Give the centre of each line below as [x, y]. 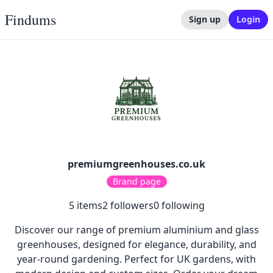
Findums [30, 19]
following [182, 205]
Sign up [205, 19]
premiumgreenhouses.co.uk [136, 164]
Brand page [136, 181]
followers [130, 205]
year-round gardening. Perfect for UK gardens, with [136, 259]
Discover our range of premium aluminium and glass [136, 230]
